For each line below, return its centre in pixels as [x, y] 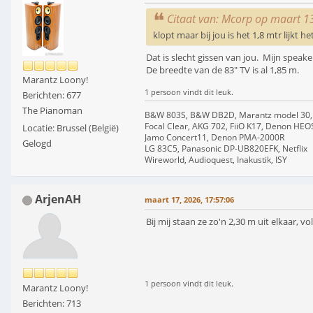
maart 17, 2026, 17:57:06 [189, 200]
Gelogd [37, 144]
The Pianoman [52, 111]
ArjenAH [58, 199]
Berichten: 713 [52, 304]
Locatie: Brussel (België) [71, 128]
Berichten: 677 [52, 95]
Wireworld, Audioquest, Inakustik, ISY [216, 160]
